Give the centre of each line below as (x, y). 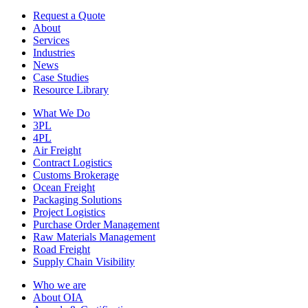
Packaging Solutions (77, 199)
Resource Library (71, 89)
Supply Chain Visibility (84, 261)
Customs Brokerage (76, 175)
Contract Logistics (73, 162)
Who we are (59, 285)
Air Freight (57, 150)
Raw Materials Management (94, 236)
